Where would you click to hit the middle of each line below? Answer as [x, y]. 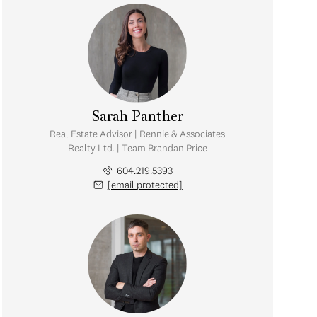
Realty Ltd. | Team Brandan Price [137, 148]
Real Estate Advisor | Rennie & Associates [138, 134]
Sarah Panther [137, 117]
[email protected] [145, 185]
